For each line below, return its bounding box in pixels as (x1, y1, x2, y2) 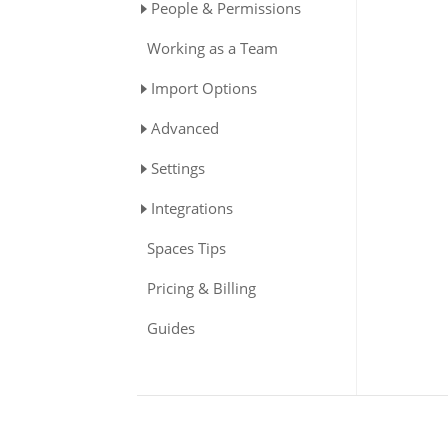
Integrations (151, 198, 233, 218)
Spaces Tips (147, 238, 226, 258)
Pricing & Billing (147, 278, 256, 298)
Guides (147, 318, 195, 338)
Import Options (151, 78, 257, 98)
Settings (151, 158, 205, 178)
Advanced (151, 118, 219, 138)
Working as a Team (147, 38, 278, 58)
